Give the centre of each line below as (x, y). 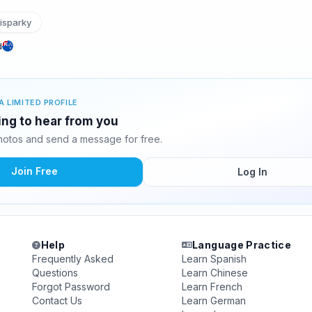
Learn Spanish (214, 259)
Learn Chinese (214, 273)
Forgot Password (71, 287)
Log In (252, 172)
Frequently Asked (73, 259)
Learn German (213, 301)
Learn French (212, 287)
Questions (55, 273)
